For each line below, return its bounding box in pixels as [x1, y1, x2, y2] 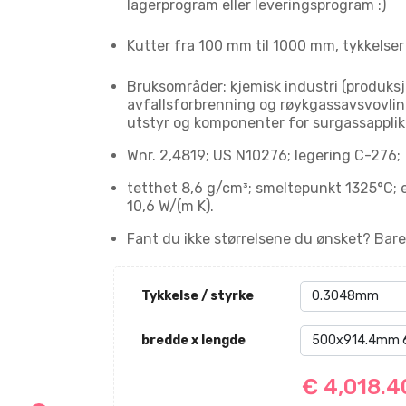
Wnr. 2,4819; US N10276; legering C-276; [126, 146, 401, 164]
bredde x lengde [140, 332, 246, 348]
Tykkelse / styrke [140, 287, 254, 304]
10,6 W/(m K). [126, 197, 214, 215]
